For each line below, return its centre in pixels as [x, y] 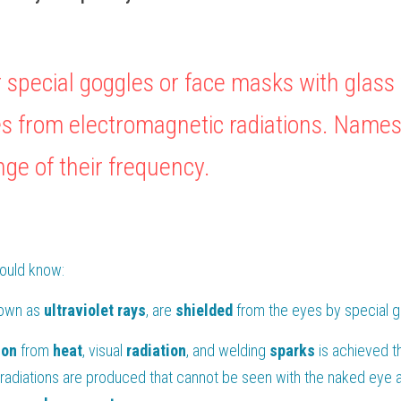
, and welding [228, 350]
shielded [206, 310]
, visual [104, 350]
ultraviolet [79, 310]
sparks [294, 350]
